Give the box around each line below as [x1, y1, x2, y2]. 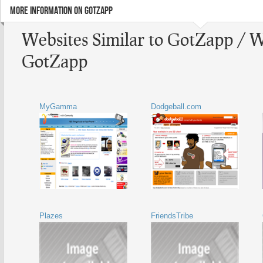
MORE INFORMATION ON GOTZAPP [10, 5, 113, 17]
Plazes [39, 211, 63, 220]
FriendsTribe [151, 211, 193, 220]
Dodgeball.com [151, 102, 201, 111]
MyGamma [39, 102, 77, 111]
